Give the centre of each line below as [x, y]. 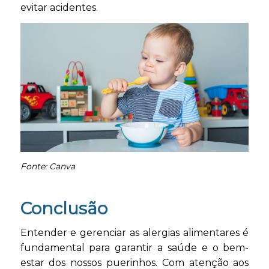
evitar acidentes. [59, 7]
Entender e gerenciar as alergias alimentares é [134, 233]
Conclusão [64, 208]
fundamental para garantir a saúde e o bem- [134, 248]
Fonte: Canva [47, 166]
